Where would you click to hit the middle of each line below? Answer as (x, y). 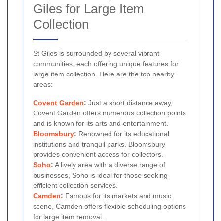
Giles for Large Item (89, 9)
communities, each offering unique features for (106, 63)
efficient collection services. (75, 185)
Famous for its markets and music (117, 196)
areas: (43, 84)
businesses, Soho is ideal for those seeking (100, 175)
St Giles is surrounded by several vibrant (96, 53)
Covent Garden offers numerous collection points (110, 113)
